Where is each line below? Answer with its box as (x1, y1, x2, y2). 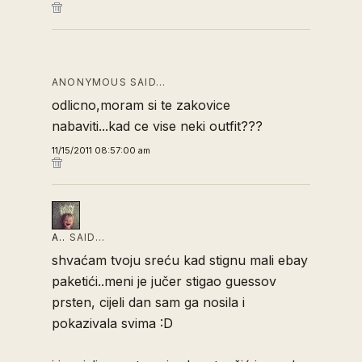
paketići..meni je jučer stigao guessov (52, 273, 276, 290)
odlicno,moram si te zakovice (52, 97, 230, 114)
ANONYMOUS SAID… (52, 76, 166, 89)
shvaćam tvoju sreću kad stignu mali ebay (52, 252, 308, 269)
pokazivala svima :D (52, 315, 173, 332)
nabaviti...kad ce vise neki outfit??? (52, 118, 263, 135)
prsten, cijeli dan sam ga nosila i (52, 294, 245, 311)
